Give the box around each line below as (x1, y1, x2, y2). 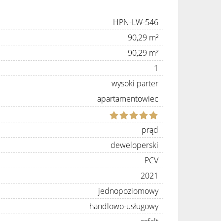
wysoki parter (111, 78, 158, 89)
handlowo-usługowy (89, 200, 158, 212)
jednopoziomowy (98, 185, 158, 196)
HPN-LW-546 (113, 17, 158, 28)
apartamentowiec (97, 93, 158, 104)
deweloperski (110, 139, 158, 150)
